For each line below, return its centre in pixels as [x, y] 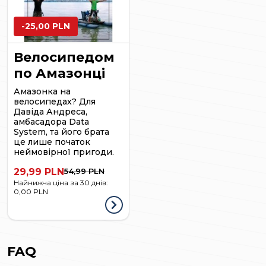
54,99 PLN [84, 171]
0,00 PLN [31, 191]
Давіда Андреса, [50, 111]
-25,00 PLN [46, 26]
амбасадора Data [51, 121]
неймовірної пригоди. [64, 152]
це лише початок [52, 142]
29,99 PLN [39, 172]
